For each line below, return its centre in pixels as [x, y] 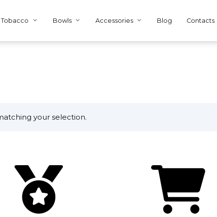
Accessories [115, 21]
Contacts [201, 21]
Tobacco [15, 21]
